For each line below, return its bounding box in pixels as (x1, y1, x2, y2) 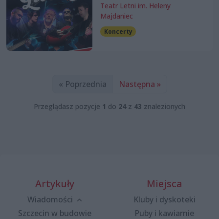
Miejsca (146, 177, 182, 191)
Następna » (118, 79, 161, 90)
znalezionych (142, 102, 185, 111)
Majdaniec (100, 11, 133, 21)
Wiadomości (27, 194, 75, 205)
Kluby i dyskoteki (133, 194, 196, 205)
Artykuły (35, 177, 74, 191)
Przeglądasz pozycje (34, 102, 102, 111)
